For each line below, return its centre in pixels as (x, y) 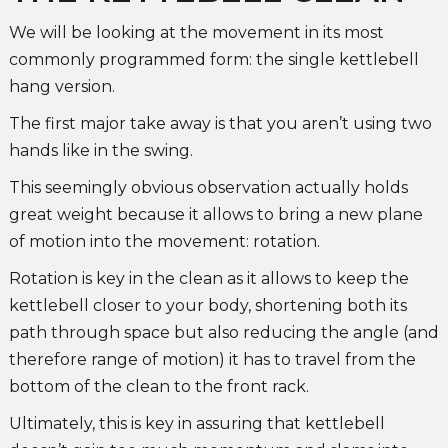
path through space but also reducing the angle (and (223, 333)
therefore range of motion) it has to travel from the (212, 360)
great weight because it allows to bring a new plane (215, 215)
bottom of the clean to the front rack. (158, 387)
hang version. (61, 87)
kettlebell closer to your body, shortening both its (207, 306)
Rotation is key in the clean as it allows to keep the (208, 279)
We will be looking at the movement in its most (196, 33)
